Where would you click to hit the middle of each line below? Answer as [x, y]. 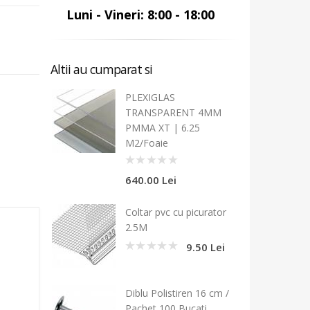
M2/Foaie [147, 143]
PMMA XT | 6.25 [163, 128]
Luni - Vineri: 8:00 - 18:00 [139, 15]
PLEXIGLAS [150, 97]
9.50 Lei [206, 247]
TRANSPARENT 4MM [173, 112]
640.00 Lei [151, 180]
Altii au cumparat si [101, 69]
